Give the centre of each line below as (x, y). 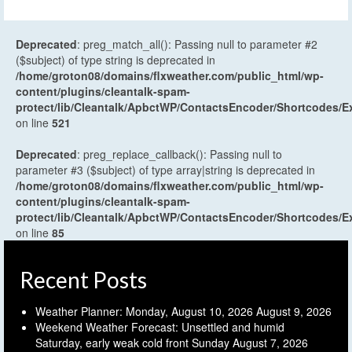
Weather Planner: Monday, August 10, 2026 (144, 312)
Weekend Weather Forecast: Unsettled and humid (160, 327)
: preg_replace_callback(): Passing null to (180, 154)
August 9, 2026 (294, 312)
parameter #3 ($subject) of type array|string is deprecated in (165, 170)
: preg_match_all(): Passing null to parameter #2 (197, 44)
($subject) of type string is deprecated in (115, 60)
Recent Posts (83, 280)
